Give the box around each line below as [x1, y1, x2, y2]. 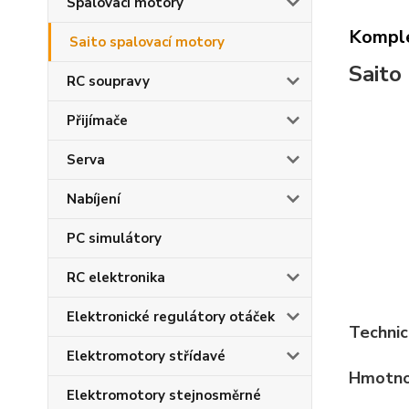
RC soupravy [67, 72, 150, 90]
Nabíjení [67, 190, 121, 208]
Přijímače [67, 111, 128, 130]
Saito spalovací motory [69, 33, 225, 51]
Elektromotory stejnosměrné [67, 386, 261, 404]
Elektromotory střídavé [67, 347, 225, 365]
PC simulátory [67, 229, 162, 247]
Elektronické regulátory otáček [67, 308, 275, 326]
